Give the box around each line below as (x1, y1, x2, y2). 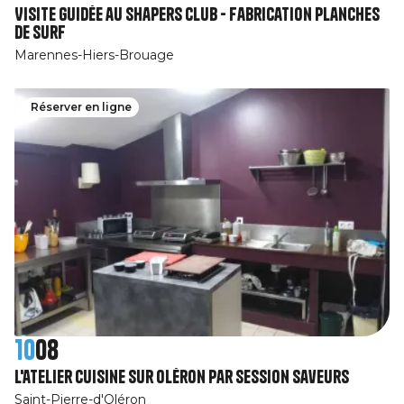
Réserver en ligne (31, 99, 132, 114)
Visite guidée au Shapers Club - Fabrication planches (14, 2, 380, 25)
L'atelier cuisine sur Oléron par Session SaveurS (14, 364, 349, 388)
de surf (14, 20, 66, 43)
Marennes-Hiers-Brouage (14, 46, 174, 63)
